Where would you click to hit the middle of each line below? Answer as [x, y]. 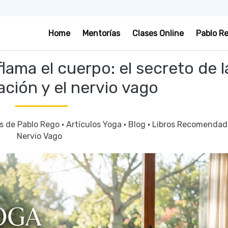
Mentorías [101, 33]
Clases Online [158, 33]
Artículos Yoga [95, 124]
